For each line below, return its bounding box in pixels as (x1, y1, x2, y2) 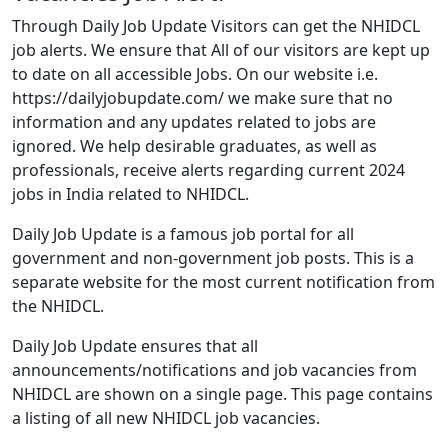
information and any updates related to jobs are (12, 111, 376, 133)
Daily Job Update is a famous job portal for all (12, 223, 354, 245)
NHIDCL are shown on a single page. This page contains (12, 383, 433, 405)
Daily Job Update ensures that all (12, 335, 258, 357)
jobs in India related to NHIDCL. (12, 183, 249, 205)
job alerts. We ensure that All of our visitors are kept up (12, 39, 430, 61)
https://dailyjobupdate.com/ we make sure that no (12, 87, 393, 109)
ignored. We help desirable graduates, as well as (12, 135, 377, 157)
